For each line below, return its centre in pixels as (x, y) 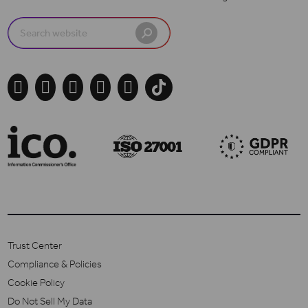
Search (26, 28)
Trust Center (35, 245)
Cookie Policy (36, 282)
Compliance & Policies (55, 264)
